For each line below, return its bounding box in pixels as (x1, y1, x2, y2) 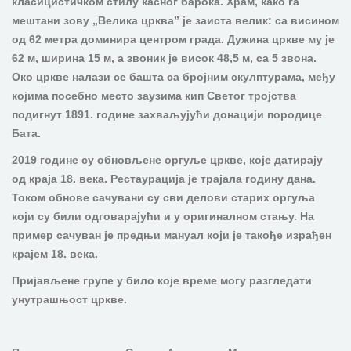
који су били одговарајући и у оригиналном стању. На (12, 210, 314, 223)
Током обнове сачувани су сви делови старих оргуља (12, 191, 315, 204)
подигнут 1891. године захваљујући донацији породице (12, 108, 322, 121)
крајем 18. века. (12, 248, 101, 260)
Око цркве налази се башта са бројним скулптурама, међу (12, 71, 335, 83)
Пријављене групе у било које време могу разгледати (12, 274, 312, 287)
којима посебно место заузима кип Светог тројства (12, 89, 296, 102)
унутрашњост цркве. (12, 293, 130, 306)
